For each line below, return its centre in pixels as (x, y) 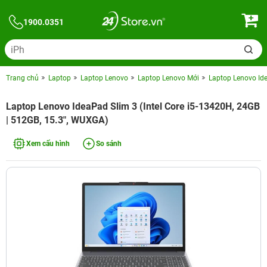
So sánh (109, 144)
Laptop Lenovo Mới (168, 78)
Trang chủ (22, 78)
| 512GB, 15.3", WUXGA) (57, 120)
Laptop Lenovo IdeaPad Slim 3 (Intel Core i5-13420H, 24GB (133, 106)
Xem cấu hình (48, 144)
